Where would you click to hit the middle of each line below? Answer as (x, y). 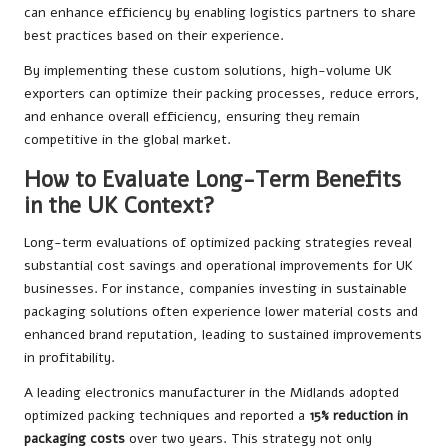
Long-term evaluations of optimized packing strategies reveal (218, 243)
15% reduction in (358, 416)
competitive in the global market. (127, 140)
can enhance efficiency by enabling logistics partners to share (220, 13)
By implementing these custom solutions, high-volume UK (208, 71)
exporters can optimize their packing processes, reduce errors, (222, 94)
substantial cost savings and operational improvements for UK (218, 266)
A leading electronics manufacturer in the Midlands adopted (211, 393)
